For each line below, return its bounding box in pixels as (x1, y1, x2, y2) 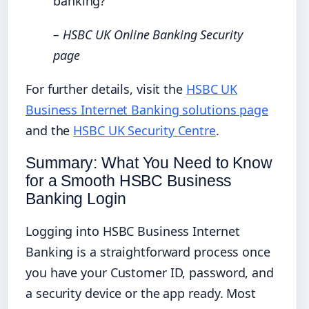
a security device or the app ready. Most (26, 284, 256, 301)
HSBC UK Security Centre (73, 121, 216, 139)
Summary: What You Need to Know (26, 153, 272, 172)
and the (26, 121, 74, 139)
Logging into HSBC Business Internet (26, 222, 240, 239)
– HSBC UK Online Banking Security (53, 26, 243, 43)
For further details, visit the (26, 80, 186, 97)
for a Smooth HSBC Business (26, 171, 232, 190)
